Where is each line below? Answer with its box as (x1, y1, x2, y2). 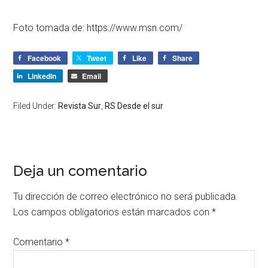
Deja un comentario (13, 162, 148, 179)
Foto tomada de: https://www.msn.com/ (13, 22, 183, 33)
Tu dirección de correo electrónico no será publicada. (13, 190, 239, 202)
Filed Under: (13, 100, 59, 111)
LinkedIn (28, 70, 57, 81)
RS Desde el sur (105, 100, 164, 111)
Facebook (28, 52, 62, 63)
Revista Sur (58, 100, 102, 111)
